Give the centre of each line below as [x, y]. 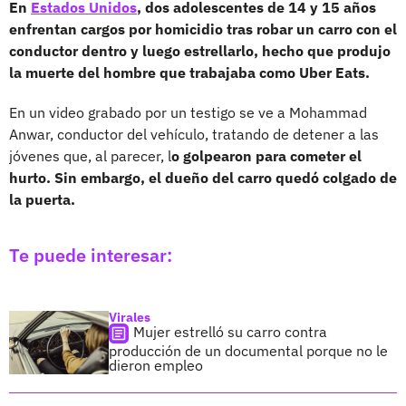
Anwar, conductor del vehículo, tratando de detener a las [194, 134]
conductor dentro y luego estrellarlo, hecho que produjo [200, 50]
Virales [130, 317]
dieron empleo [156, 365]
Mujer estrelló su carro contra [230, 331]
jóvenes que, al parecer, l [90, 155]
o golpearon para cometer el [266, 155]
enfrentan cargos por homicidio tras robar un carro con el [203, 29]
